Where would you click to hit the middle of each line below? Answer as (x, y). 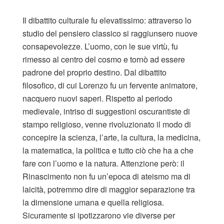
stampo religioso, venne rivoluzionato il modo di (107, 124)
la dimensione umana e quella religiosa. (93, 202)
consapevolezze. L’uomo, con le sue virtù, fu (100, 46)
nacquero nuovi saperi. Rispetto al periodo (97, 98)
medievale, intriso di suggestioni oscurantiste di (106, 111)
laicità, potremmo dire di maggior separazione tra (109, 189)
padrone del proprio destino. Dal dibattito (94, 72)
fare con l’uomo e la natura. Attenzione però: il (103, 163)
